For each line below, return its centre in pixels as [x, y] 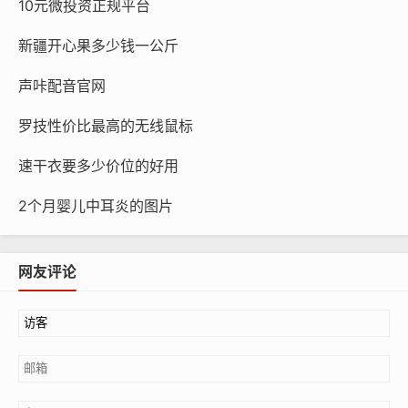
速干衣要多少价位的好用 [98, 165]
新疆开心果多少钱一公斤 [98, 45]
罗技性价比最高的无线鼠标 [106, 125]
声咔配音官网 [62, 85]
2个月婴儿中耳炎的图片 [96, 205]
